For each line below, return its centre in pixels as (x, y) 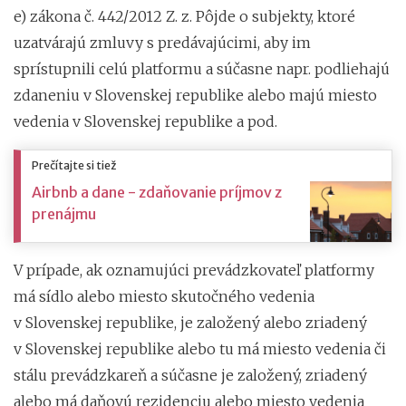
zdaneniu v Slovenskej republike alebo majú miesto (195, 95)
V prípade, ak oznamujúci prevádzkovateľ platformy (194, 270)
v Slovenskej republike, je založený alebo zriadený (190, 322)
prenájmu (64, 213)
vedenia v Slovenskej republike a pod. (145, 121)
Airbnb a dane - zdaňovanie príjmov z (157, 192)
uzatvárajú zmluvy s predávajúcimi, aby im (162, 42)
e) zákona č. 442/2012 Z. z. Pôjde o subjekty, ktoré (184, 16)
